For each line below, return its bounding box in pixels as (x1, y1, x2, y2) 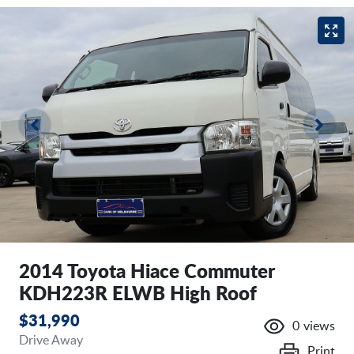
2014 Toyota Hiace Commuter (19, 263, 275, 283)
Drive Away (19, 334, 83, 348)
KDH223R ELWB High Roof (19, 285, 257, 305)
